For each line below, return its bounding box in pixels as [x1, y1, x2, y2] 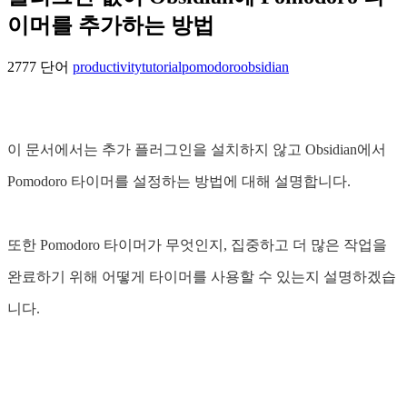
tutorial [142, 59, 182, 75]
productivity [73, 59, 142, 75]
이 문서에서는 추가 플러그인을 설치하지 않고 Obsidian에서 [7, 142, 386, 158]
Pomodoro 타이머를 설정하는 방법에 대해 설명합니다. [7, 174, 351, 190]
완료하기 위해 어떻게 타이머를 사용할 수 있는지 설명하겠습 [7, 269, 396, 285]
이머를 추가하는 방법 [7, 14, 214, 38]
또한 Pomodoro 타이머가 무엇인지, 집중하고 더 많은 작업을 [7, 237, 387, 253]
